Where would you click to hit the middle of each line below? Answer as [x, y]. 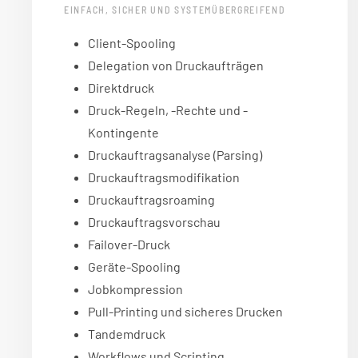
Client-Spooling [132, 43]
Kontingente [123, 133]
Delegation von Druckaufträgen [176, 66]
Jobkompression [135, 289]
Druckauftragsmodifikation [164, 177]
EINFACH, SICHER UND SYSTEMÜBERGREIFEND [175, 10]
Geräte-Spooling [134, 267]
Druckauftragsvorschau [154, 222]
